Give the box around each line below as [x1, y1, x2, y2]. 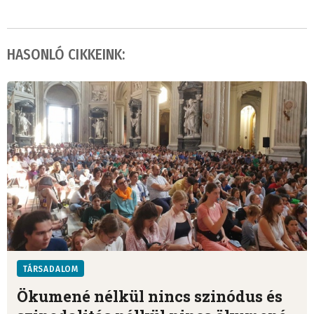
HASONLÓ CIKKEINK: [7, 46, 125, 64]
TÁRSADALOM [22, 264, 78, 274]
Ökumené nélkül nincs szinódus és [17, 285, 282, 306]
